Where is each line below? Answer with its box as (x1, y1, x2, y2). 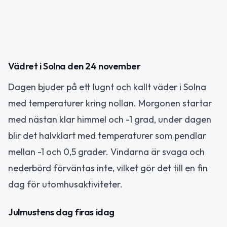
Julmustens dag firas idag (8, 206, 115, 218)
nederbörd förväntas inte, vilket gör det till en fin (8, 162, 208, 174)
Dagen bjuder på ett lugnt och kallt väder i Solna (8, 81, 206, 93)
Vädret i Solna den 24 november (8, 60, 141, 72)
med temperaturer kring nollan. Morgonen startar (8, 97, 212, 109)
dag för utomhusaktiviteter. (8, 178, 123, 190)
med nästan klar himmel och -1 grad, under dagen (8, 113, 211, 125)
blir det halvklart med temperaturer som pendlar (8, 130, 206, 141)
